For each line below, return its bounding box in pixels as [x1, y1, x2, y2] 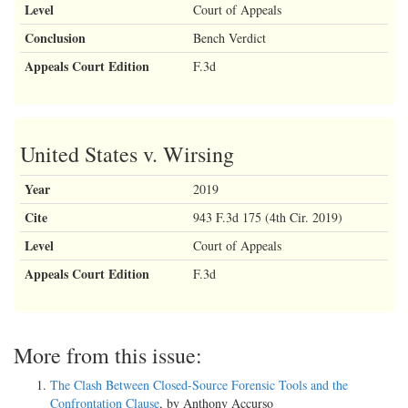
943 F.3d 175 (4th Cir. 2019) [193, 208, 342, 226]
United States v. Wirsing [20, 138, 234, 168]
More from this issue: [14, 340, 202, 370]
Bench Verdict [193, 28, 266, 46]
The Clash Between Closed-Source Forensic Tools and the [50, 375, 348, 393]
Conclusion [25, 27, 86, 47]
